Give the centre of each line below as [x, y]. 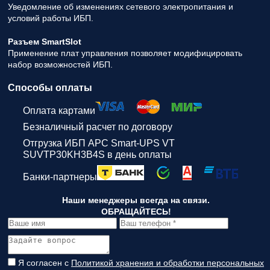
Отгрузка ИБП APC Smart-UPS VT [99, 143]
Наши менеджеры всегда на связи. [136, 200]
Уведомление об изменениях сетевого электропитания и [121, 7]
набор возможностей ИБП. [60, 64]
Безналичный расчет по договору [98, 127]
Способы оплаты [50, 87]
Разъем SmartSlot [45, 42]
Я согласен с [45, 263]
